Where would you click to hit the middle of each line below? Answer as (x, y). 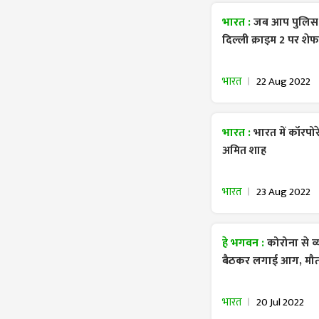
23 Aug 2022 (283, 192)
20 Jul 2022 (280, 302)
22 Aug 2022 (283, 81)
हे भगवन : (245, 244)
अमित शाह (244, 151)
